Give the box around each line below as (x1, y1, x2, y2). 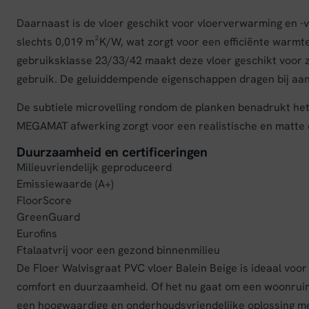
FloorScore (17, 193, 72, 208)
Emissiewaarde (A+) (17, 177, 114, 191)
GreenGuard (17, 210, 80, 224)
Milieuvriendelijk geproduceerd (17, 160, 172, 175)
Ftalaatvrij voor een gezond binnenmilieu (17, 243, 220, 257)
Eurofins (17, 226, 57, 241)
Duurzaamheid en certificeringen (17, 143, 208, 161)
